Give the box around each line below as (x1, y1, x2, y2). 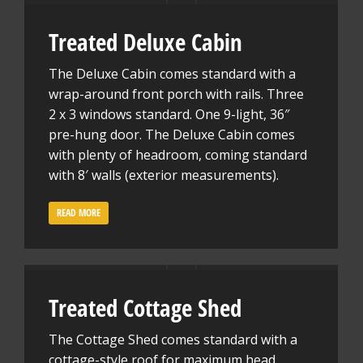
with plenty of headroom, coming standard (49, 146, 307, 164)
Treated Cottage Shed (49, 292, 241, 323)
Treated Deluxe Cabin (49, 26, 242, 58)
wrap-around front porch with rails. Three (49, 85, 304, 103)
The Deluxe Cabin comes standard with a (49, 65, 296, 83)
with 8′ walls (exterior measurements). (49, 166, 279, 184)
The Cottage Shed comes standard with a (49, 331, 297, 348)
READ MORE (57, 206, 100, 220)
